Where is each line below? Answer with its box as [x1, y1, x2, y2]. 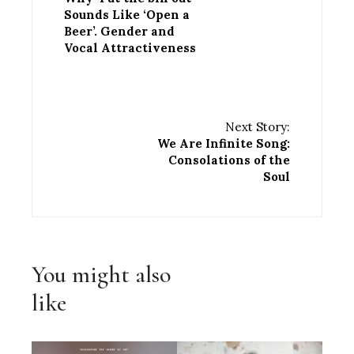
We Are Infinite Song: [157, 135, 290, 151]
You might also [32, 259, 171, 289]
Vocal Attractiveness [64, 40, 196, 55]
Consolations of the [168, 152, 290, 168]
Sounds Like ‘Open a [64, 6, 190, 22]
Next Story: [225, 119, 290, 134]
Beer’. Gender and [64, 23, 175, 39]
